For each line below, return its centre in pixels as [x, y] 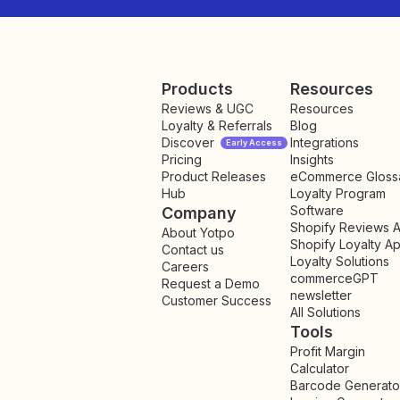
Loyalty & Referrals [217, 125]
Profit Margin [328, 351]
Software [317, 210]
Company [199, 213]
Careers [185, 267]
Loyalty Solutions [340, 261]
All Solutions [325, 312]
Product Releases [214, 176]
